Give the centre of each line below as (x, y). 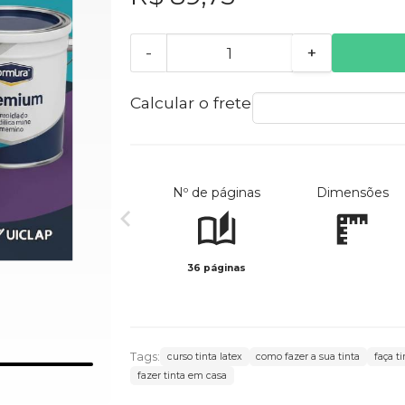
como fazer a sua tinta (308, 357)
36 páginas (217, 268)
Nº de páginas (217, 193)
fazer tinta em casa (182, 376)
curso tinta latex (204, 357)
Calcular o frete (190, 103)
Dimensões (352, 193)
